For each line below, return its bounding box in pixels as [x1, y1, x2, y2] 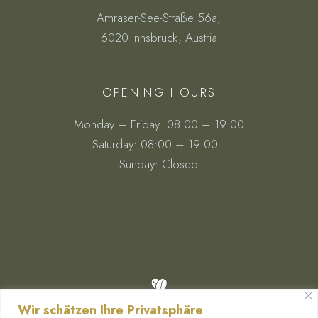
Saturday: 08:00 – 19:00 [92, 136, 226, 153]
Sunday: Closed [119, 155, 199, 173]
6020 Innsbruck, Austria [100, 29, 217, 47]
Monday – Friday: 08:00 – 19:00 [73, 116, 244, 133]
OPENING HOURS [102, 84, 216, 102]
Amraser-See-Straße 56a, [97, 9, 221, 27]
